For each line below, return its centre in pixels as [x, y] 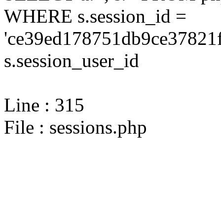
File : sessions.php [75, 127]
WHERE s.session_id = [95, 16]
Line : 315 [44, 105]
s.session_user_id [72, 60]
